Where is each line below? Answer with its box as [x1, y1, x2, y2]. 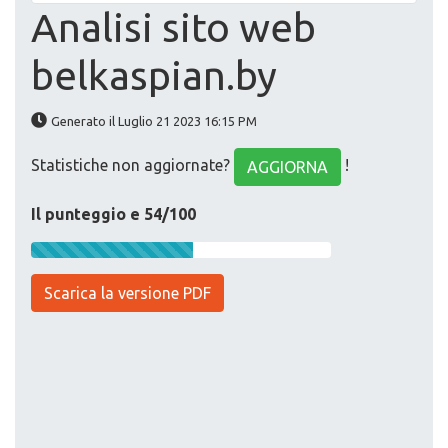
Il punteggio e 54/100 [31, 205, 196, 224]
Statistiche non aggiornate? [31, 156, 234, 175]
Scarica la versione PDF [44, 284, 211, 303]
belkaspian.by [31, 53, 277, 99]
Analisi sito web [31, 5, 316, 51]
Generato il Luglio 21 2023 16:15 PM [51, 114, 257, 129]
